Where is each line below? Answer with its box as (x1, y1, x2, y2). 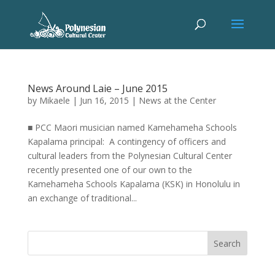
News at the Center (138, 95, 216, 106)
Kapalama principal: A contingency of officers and (27, 136, 226, 147)
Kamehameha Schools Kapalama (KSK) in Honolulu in (27, 178, 240, 190)
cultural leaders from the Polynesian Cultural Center (27, 150, 232, 161)
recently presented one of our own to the (27, 164, 192, 176)
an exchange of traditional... (27, 192, 137, 204)
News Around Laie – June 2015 (27, 82, 168, 95)
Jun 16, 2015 (79, 95, 129, 106)
